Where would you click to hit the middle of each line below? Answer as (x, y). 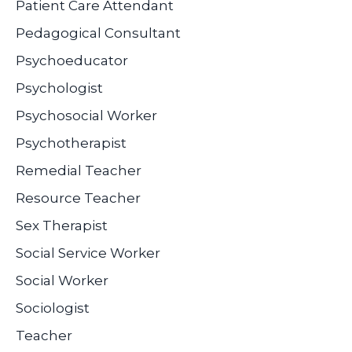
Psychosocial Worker (86, 115)
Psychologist (59, 88)
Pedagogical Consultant (98, 33)
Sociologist (53, 308)
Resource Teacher (78, 198)
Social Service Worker (88, 253)
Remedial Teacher (79, 170)
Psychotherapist (71, 143)
